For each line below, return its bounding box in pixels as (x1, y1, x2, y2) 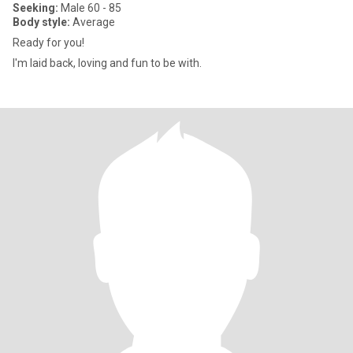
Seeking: (13, 2, 58, 14)
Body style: (13, 16, 70, 28)
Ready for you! (13, 36, 84, 49)
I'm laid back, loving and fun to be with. (13, 57, 202, 69)
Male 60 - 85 (58, 2, 121, 14)
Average (70, 16, 115, 28)
